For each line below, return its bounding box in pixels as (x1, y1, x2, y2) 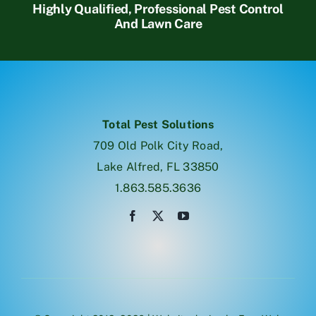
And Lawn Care (114, 16, 202, 32)
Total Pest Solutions (102, 118, 214, 132)
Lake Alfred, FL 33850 (97, 160, 219, 174)
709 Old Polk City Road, (92, 139, 224, 153)
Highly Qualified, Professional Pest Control (32, 1, 284, 17)
